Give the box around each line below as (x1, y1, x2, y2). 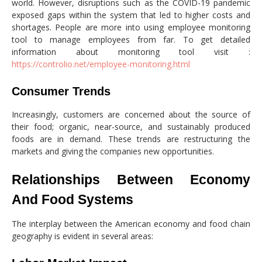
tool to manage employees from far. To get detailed (12, 33, 250, 45)
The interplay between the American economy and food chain (12, 218, 250, 229)
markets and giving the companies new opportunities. (12, 145, 214, 157)
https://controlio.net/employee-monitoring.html (12, 58, 190, 70)
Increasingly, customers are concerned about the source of (12, 108, 250, 120)
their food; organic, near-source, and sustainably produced (12, 120, 250, 132)
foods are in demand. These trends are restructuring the (12, 133, 250, 144)
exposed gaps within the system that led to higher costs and (12, 9, 250, 20)
